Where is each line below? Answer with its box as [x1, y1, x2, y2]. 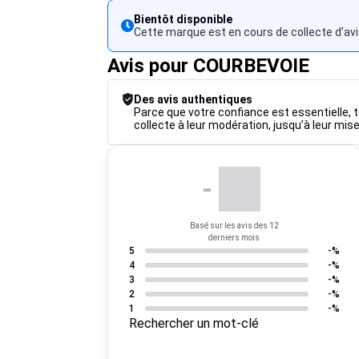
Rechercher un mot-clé [137, 316, 260, 331]
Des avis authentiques [134, 93, 253, 106]
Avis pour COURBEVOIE [107, 54, 310, 77]
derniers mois [208, 233, 260, 242]
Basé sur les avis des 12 [189, 221, 279, 230]
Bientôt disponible [134, 13, 233, 26]
